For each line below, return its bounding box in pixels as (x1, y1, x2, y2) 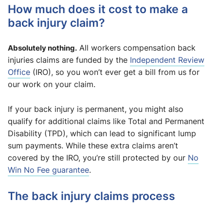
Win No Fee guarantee (8, 164, 89, 175)
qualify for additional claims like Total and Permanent (8, 116, 204, 127)
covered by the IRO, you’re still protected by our (8, 152, 188, 163)
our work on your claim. (8, 79, 95, 90)
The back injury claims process (8, 188, 175, 203)
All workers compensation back (77, 42, 196, 53)
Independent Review (130, 54, 204, 65)
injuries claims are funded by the (8, 54, 130, 65)
